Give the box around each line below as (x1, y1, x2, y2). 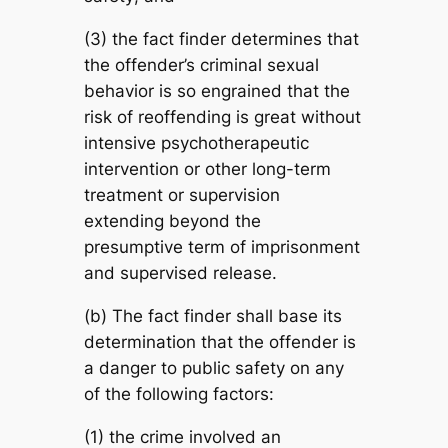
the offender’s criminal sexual (83, 55, 319, 76)
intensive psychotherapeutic (83, 133, 309, 154)
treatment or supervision (83, 185, 280, 206)
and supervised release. (83, 263, 277, 284)
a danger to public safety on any (83, 358, 344, 379)
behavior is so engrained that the (83, 81, 350, 102)
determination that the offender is (83, 332, 356, 353)
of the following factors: (83, 384, 274, 405)
